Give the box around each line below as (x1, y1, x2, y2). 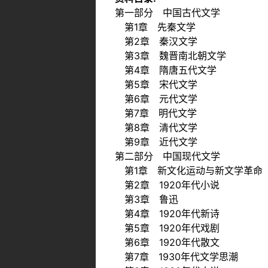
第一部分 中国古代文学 (115, 6, 220, 19)
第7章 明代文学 (115, 106, 197, 119)
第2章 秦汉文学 (115, 35, 197, 47)
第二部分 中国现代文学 (115, 150, 220, 162)
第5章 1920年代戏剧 (115, 221, 220, 234)
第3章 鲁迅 (115, 193, 178, 205)
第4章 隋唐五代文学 (115, 63, 217, 76)
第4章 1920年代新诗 (115, 207, 220, 220)
